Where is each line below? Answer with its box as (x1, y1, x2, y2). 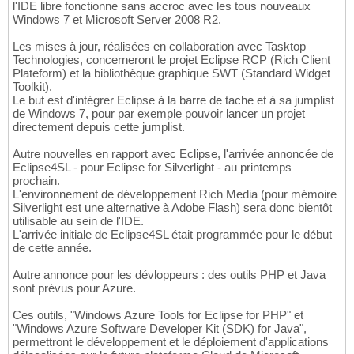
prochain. (13, 174, 60, 188)
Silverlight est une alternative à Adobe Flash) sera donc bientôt (13, 201, 332, 215)
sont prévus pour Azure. (13, 281, 136, 296)
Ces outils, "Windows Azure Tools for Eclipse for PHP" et (13, 308, 303, 322)
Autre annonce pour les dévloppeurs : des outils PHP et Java (13, 268, 326, 282)
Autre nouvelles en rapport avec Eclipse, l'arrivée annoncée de (13, 147, 333, 161)
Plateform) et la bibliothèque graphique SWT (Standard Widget (13, 66, 330, 81)
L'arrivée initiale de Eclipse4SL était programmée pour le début (13, 228, 332, 242)
